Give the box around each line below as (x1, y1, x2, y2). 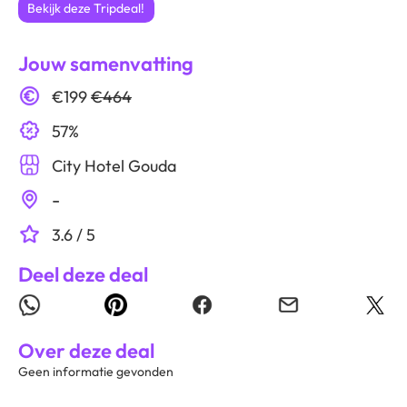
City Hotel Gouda (52, 155, 176, 176)
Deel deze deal (18, 262, 148, 287)
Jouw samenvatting (18, 51, 194, 76)
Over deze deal (18, 338, 154, 363)
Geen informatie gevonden (18, 363, 174, 380)
